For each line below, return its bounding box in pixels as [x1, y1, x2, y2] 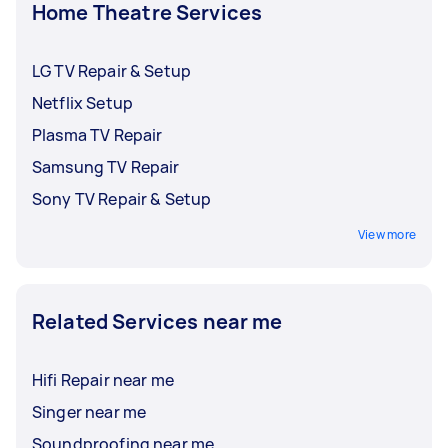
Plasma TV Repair [32, 124, 163, 146]
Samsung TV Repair [32, 156, 180, 178]
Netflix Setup [32, 92, 133, 114]
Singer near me [32, 401, 147, 423]
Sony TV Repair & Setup [32, 188, 212, 210]
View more [357, 226, 416, 243]
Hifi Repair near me [32, 369, 174, 391]
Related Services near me [32, 308, 283, 335]
